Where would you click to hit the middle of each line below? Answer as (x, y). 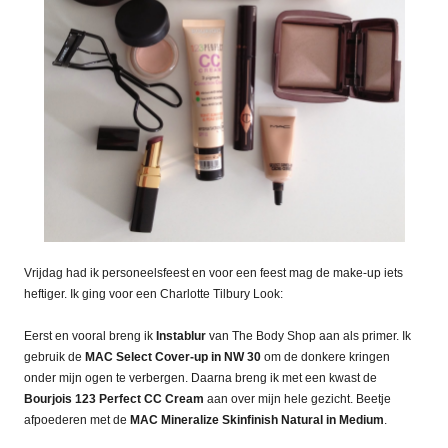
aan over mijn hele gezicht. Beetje (297, 398)
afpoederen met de (77, 419)
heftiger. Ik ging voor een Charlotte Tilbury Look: (153, 293)
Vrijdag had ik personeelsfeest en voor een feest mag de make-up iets (213, 272)
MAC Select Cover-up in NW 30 (173, 356)
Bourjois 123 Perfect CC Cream (114, 398)
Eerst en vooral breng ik (90, 335)
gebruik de (54, 356)
